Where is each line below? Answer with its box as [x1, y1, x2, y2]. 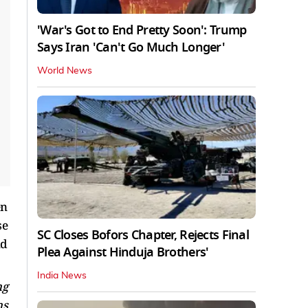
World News [37, 66, 92, 76]
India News [37, 271, 87, 281]
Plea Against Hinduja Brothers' [37, 243, 209, 262]
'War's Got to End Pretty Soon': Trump [37, 21, 247, 40]
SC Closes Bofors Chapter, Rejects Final [37, 226, 249, 245]
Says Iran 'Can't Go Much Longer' [37, 38, 225, 57]
